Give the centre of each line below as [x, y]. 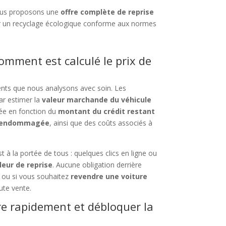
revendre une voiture [109, 177]
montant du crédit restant [107, 111]
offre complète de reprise [107, 12]
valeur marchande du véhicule [97, 100]
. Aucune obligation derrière [97, 165]
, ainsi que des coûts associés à [101, 123]
